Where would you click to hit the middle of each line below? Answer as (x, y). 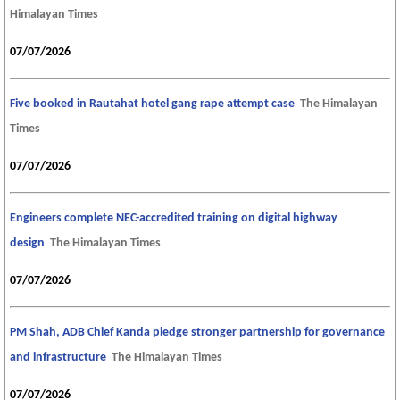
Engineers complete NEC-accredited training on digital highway (174, 219)
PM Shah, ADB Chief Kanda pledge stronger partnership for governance (197, 333)
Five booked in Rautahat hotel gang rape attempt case (152, 104)
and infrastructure (58, 358)
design (27, 244)
